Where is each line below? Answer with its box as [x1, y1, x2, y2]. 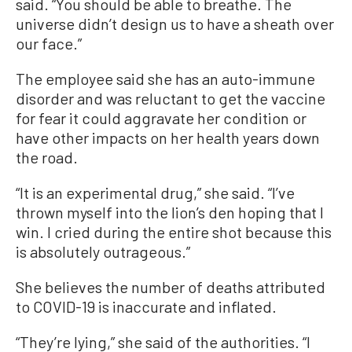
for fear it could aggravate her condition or [16, 108, 306, 127]
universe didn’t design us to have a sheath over [16, 14, 334, 33]
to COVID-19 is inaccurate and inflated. [16, 297, 277, 316]
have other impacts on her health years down [16, 128, 320, 147]
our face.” [16, 34, 82, 53]
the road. [16, 148, 78, 167]
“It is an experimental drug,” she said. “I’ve [16, 183, 295, 202]
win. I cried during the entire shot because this [16, 222, 332, 241]
